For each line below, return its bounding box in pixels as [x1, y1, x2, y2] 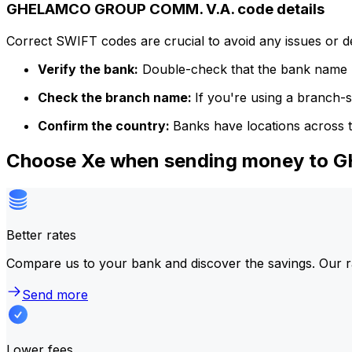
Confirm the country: [38, 117, 173, 134]
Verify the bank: [38, 60, 138, 77]
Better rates [6, 226, 76, 243]
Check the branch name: [38, 89, 195, 105]
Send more [22, 286, 88, 302]
